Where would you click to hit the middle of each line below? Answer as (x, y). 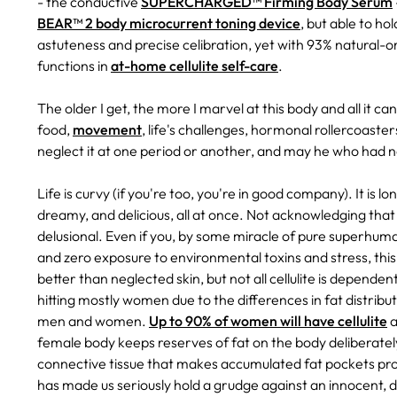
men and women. (93, 321)
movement (107, 130)
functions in (74, 66)
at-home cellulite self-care (195, 66)
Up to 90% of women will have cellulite (268, 321)
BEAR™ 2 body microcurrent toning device (169, 23)
